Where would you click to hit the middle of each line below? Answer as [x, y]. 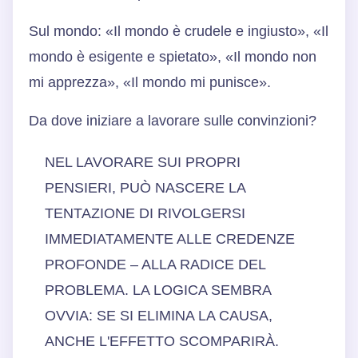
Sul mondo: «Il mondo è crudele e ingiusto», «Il [179, 31]
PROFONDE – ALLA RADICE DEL [155, 264]
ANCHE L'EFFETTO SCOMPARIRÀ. [162, 341]
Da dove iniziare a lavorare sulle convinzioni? [173, 120]
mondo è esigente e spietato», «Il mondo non [173, 56]
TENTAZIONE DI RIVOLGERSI [145, 213]
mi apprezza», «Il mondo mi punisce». [150, 82]
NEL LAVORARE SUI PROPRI [143, 162]
